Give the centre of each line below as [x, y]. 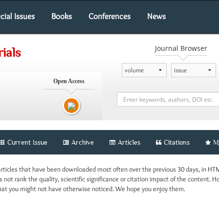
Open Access [69, 81]
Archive [83, 142]
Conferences [109, 16]
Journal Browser [181, 48]
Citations [177, 142]
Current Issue [26, 142]
